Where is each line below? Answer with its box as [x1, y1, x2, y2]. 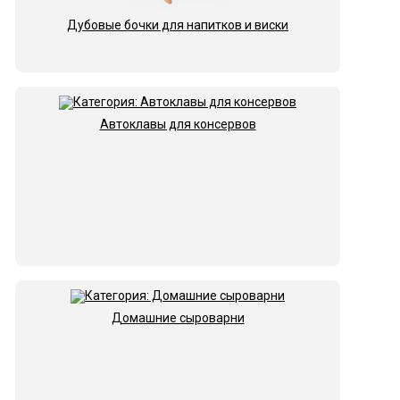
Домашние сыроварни [111, 311, 245, 326]
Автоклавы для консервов [99, 117, 256, 132]
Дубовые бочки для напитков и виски [67, 18, 288, 33]
